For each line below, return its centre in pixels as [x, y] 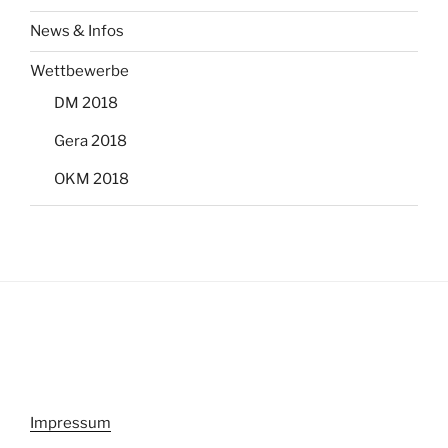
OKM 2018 [91, 178]
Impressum [70, 422]
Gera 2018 [90, 140]
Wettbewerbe [79, 71]
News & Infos [77, 31]
